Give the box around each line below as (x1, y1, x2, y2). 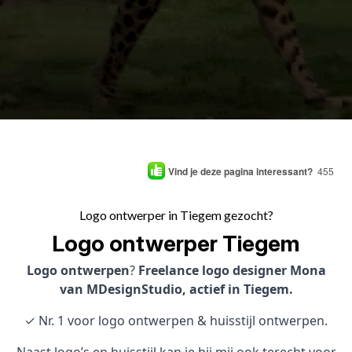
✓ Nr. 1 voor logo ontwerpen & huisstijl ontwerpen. (24, 312, 328, 329)
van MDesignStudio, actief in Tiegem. (59, 280, 293, 298)
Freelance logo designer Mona (137, 262, 326, 279)
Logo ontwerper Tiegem (52, 230, 300, 257)
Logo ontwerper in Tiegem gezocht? (79, 207, 273, 222)
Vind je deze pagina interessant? (168, 163, 313, 178)
